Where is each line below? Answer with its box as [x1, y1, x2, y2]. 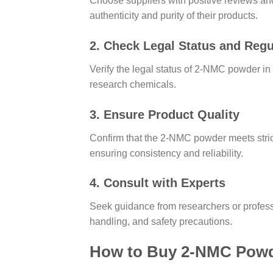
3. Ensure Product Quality [90, 107, 239, 121]
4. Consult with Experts [90, 176, 225, 190]
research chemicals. [90, 79, 176, 90]
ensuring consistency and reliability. [90, 147, 243, 158]
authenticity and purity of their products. [90, 10, 258, 21]
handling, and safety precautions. [90, 216, 232, 227]
